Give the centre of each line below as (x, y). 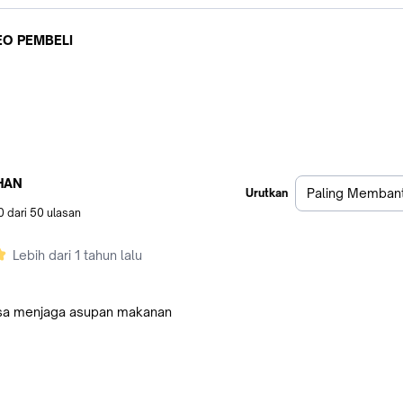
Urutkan (267, 193)
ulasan (63, 213)
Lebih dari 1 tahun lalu (77, 255)
